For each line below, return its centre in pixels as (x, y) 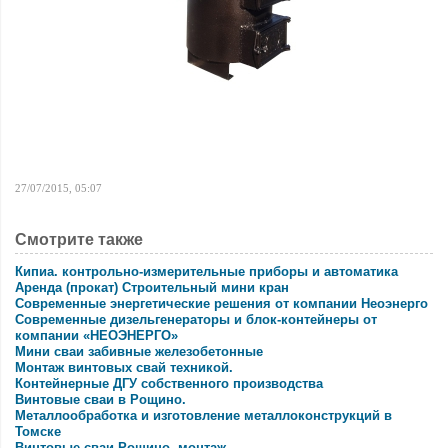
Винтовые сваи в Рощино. (100, 399)
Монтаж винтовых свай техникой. (124, 367)
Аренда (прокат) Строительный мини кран (152, 287)
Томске (38, 431)
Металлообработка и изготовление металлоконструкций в (203, 415)
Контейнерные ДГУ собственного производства (169, 383)
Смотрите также (79, 239)
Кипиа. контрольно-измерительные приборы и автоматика (206, 271)
